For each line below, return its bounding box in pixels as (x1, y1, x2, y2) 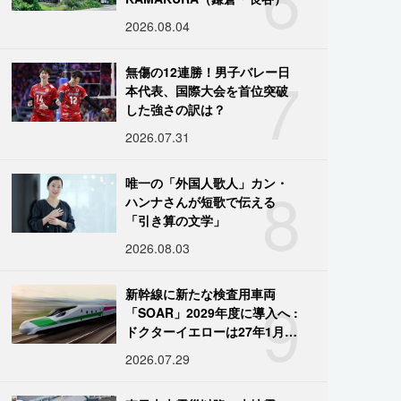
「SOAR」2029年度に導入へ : (125, 303, 299, 321)
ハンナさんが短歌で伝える (125, 192, 277, 210)
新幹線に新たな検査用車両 (125, 284, 277, 303)
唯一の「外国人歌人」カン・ (125, 173, 289, 192)
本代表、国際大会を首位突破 (125, 81, 289, 99)
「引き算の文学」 (125, 210, 226, 229)
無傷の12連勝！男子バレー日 (125, 62, 291, 81)
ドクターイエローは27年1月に (125, 321, 298, 340)
